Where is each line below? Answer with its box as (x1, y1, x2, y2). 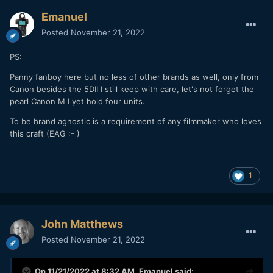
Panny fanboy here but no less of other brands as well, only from (10, 71, 258, 82)
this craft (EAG (10, 128, 68, 138)
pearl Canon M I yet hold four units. (10, 96, 145, 106)
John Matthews (41, 217, 123, 230)
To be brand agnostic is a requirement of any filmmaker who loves (10, 116, 261, 126)
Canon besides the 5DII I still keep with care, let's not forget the (10, 83, 254, 94)
